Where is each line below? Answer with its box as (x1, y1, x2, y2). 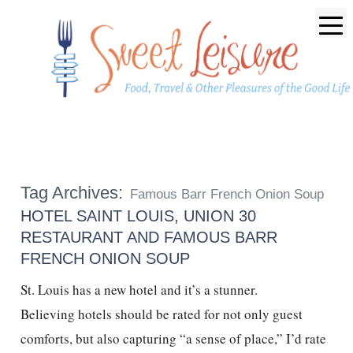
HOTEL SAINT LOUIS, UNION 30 (20, 206, 256, 225)
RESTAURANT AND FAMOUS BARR (20, 228, 277, 247)
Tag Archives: (20, 183, 123, 203)
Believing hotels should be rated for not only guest (20, 305, 303, 324)
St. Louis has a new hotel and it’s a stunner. (20, 281, 258, 299)
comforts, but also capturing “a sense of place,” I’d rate (20, 329, 326, 348)
